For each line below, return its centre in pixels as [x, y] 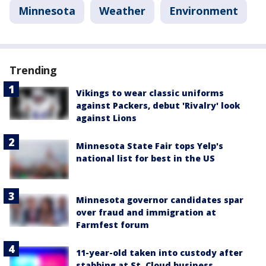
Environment [204, 11]
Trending [34, 70]
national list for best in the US [145, 158]
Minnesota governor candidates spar [160, 199]
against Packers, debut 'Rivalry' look [158, 105]
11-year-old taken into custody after [159, 252]
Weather [122, 11]
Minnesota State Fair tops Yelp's [150, 146]
